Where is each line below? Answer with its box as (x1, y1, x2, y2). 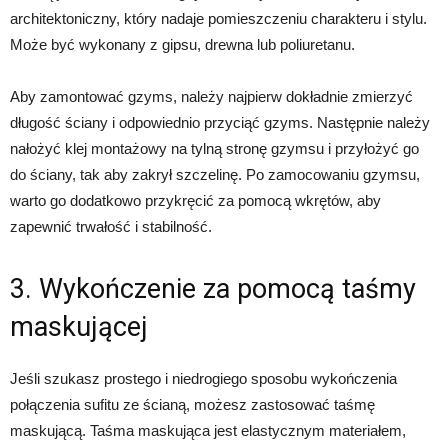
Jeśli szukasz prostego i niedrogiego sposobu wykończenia (10, 370, 397, 387)
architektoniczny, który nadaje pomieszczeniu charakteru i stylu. (10, 10, 427, 27)
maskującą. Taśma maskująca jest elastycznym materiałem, (10, 422, 406, 439)
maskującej (10, 311, 148, 343)
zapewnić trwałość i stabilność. (10, 218, 212, 235)
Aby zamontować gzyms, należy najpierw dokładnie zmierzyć (10, 88, 413, 105)
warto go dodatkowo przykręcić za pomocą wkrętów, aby (10, 192, 381, 209)
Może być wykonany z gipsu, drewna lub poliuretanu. (10, 36, 355, 53)
